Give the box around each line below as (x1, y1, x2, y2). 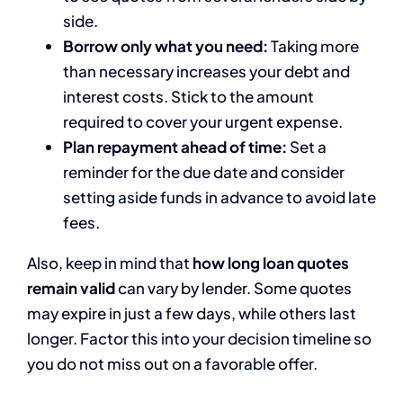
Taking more (268, 35, 359, 56)
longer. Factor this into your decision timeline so (27, 327, 372, 348)
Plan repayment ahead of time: (63, 136, 287, 157)
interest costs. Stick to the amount (63, 85, 314, 106)
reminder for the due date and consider (63, 161, 345, 182)
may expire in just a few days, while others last (27, 302, 356, 323)
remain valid (27, 277, 115, 298)
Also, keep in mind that (27, 252, 193, 273)
